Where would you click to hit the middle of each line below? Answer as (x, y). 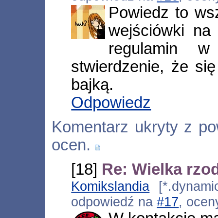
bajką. (92, 84)
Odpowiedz (111, 102)
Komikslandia (110, 186)
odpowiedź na (114, 202)
